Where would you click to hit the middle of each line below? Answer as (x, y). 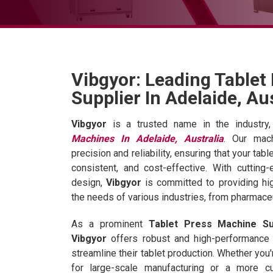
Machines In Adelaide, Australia (147, 138)
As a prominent (110, 224)
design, (89, 182)
